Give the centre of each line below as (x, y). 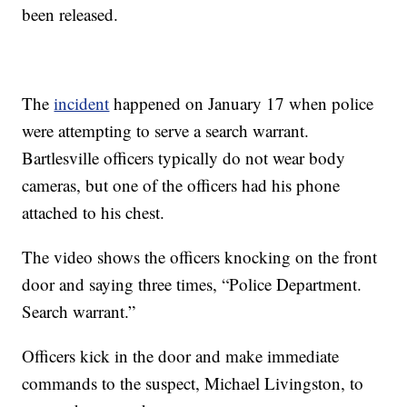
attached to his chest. (94, 212)
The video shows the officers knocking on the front (200, 256)
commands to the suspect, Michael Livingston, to (193, 382)
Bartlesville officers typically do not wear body (184, 157)
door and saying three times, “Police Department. (192, 283)
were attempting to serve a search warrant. (166, 130)
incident (82, 103)
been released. (70, 14)
